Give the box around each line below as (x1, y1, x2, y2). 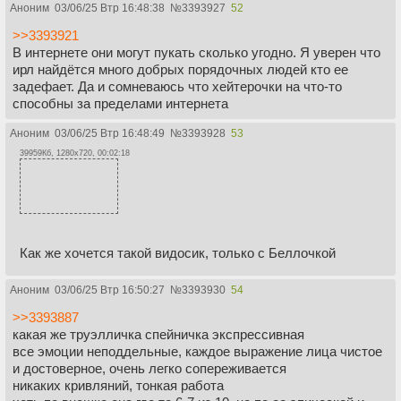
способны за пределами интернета (13, 95, 228, 111)
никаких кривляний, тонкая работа (13, 378, 224, 394)
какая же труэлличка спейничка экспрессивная (13, 327, 304, 343)
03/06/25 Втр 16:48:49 (55, 126, 165, 140)
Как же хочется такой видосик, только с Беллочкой (20, 245, 336, 261)
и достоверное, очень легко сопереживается (13, 361, 286, 377)
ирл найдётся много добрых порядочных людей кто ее (13, 61, 348, 77)
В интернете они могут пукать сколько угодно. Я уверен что (13, 44, 380, 60)
